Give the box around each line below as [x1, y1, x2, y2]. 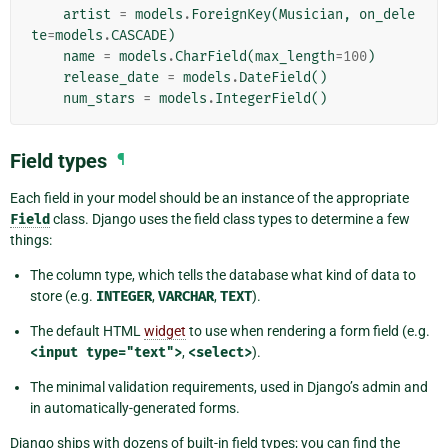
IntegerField [215, 89, 311, 107]
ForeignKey [191, 5, 271, 23]
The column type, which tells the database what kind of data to [30, 266, 416, 283]
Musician [279, 5, 343, 23]
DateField [239, 68, 311, 86]
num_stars [63, 89, 135, 107]
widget [144, 322, 186, 339]
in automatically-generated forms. [30, 399, 240, 416]
